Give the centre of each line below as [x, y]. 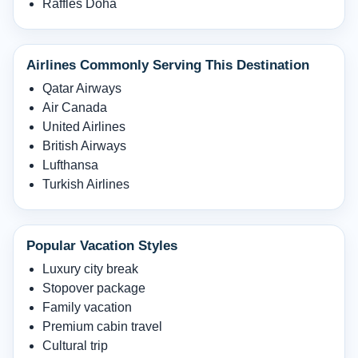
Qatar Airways [82, 88]
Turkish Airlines [86, 184]
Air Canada [75, 107]
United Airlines [84, 126]
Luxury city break [90, 268]
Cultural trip [75, 345]
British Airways [84, 145]
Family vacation [87, 307]
